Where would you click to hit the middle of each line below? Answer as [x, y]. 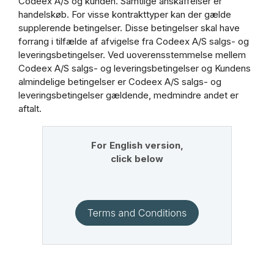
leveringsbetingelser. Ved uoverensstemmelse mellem [132, 55]
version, [163, 145]
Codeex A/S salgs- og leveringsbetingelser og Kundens [135, 68]
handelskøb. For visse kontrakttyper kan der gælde [125, 14]
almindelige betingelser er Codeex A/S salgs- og [120, 82]
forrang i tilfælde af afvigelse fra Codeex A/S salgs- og [134, 41]
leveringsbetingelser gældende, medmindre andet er [128, 95]
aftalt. [30, 109]
